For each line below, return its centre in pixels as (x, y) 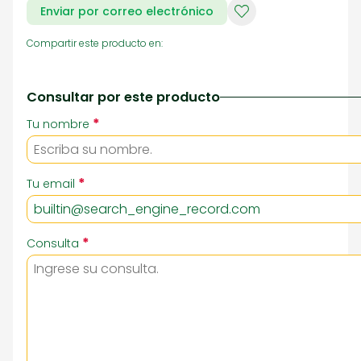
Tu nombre (58, 124)
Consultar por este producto (123, 97)
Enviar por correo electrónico (127, 11)
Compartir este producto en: (95, 44)
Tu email (51, 184)
